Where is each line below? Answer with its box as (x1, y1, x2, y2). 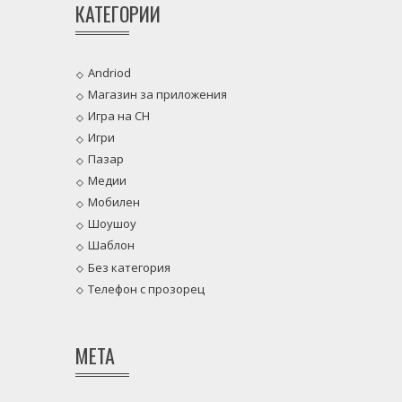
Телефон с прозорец (87, 280, 205, 297)
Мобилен (87, 194, 140, 211)
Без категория (87, 258, 170, 275)
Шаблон (87, 237, 135, 254)
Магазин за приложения (87, 86, 227, 103)
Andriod (87, 65, 131, 82)
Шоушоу (87, 215, 136, 232)
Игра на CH (87, 108, 150, 125)
